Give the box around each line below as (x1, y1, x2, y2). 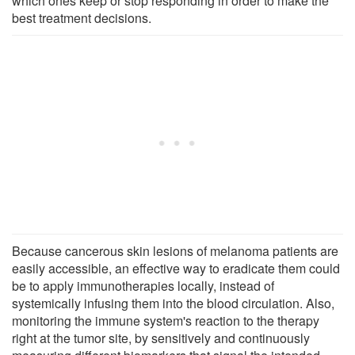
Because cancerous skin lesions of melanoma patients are (12, 241, 338, 260)
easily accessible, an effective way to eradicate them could (12, 258, 340, 277)
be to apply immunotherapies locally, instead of (12, 276, 274, 295)
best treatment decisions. (12, 8, 151, 27)
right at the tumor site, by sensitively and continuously (12, 328, 310, 347)
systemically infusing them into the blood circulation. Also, (12, 293, 334, 312)
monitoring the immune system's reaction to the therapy (12, 311, 319, 330)
